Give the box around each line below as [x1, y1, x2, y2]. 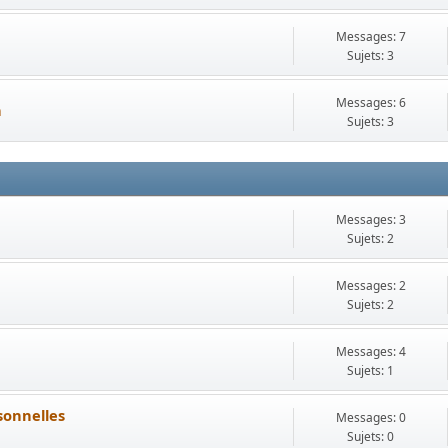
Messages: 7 [335, 28, 406, 45]
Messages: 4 [335, 343, 406, 360]
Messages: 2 [335, 277, 406, 294]
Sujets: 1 [347, 362, 394, 379]
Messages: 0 [335, 409, 406, 426]
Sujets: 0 [347, 428, 394, 445]
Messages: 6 [335, 94, 406, 111]
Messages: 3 [335, 211, 406, 228]
